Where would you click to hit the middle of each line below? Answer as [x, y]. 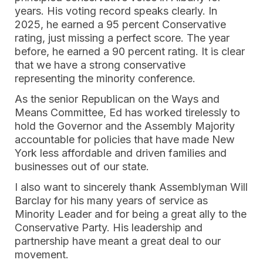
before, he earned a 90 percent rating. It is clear [130, 51]
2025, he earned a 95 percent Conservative [120, 24]
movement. [42, 254]
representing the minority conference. [105, 78]
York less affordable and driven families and [121, 153]
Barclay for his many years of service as [111, 200]
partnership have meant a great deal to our [118, 241]
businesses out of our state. [82, 166]
